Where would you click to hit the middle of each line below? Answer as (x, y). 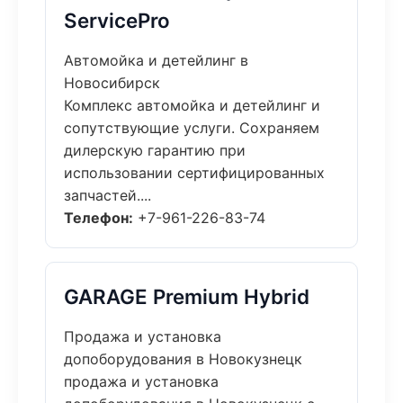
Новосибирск (112, 83)
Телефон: (99, 218)
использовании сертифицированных (194, 173)
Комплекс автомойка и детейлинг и (192, 105)
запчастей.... (107, 195)
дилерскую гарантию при (155, 150)
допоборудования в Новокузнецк (183, 359)
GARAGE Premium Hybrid (187, 296)
